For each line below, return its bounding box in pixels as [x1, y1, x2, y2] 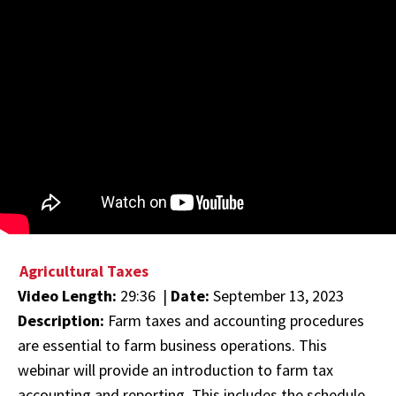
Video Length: [18, 286, 120, 306]
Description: [18, 310, 104, 331]
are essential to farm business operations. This [18, 335, 327, 355]
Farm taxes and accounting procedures [108, 310, 364, 331]
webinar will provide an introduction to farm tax [18, 360, 333, 380]
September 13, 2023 [213, 286, 344, 306]
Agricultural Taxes [19, 261, 148, 281]
